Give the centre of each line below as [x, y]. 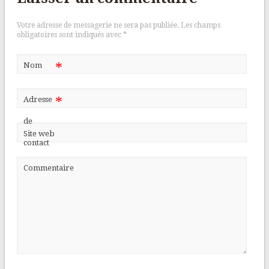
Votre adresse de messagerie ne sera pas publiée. [98, 26]
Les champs [199, 26]
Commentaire [48, 168]
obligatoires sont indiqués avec [70, 35]
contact [36, 143]
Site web [39, 134]
